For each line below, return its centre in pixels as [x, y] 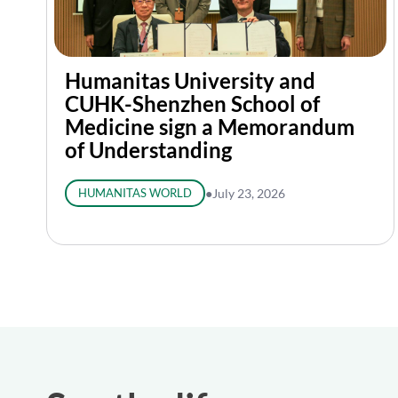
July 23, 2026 [248, 193]
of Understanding [148, 150]
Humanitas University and [190, 80]
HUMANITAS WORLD [135, 193]
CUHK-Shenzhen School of [192, 103]
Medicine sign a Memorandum [210, 127]
